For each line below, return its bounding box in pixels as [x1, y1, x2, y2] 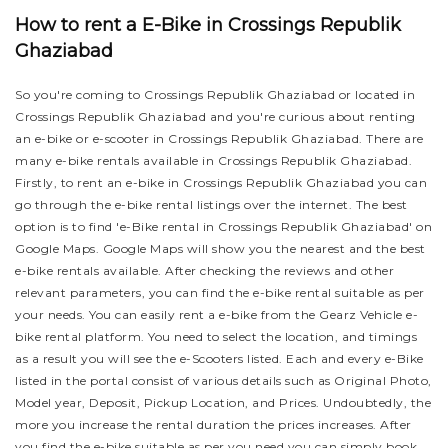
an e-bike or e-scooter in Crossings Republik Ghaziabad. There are [15, 131, 424, 146]
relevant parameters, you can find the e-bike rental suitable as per [15, 285, 425, 300]
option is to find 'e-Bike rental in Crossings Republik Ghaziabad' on [15, 219, 432, 234]
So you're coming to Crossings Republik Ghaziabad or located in [15, 87, 415, 102]
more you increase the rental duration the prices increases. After [15, 417, 412, 432]
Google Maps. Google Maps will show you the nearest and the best [15, 241, 426, 256]
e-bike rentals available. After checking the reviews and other [15, 263, 394, 278]
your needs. [15, 307, 89, 322]
